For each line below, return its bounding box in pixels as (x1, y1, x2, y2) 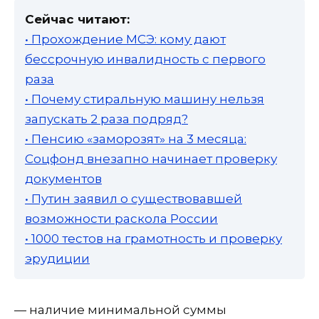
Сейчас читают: (25, 11, 130, 26)
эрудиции (25, 251, 90, 266)
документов (25, 171, 102, 186)
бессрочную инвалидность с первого (25, 51, 266, 66)
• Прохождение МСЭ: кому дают (25, 31, 226, 46)
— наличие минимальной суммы (14, 302, 226, 317)
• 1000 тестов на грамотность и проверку (25, 231, 282, 246)
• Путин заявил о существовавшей (25, 191, 242, 206)
